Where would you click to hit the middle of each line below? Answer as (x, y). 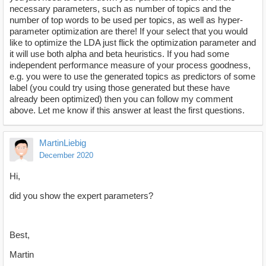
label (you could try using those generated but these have (120, 88)
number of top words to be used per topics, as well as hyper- (126, 20)
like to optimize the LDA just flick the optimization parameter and (133, 43)
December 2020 (66, 156)
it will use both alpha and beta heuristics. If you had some (119, 54)
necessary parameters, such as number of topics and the (120, 9)
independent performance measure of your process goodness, (130, 65)
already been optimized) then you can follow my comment (121, 99)
